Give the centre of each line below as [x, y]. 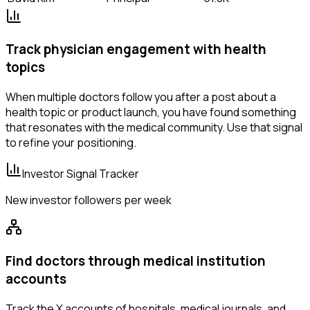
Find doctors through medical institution [136, 261]
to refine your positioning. [71, 143]
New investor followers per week [89, 200]
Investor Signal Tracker [81, 174]
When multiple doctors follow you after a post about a [141, 97]
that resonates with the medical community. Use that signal [154, 128]
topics [25, 67]
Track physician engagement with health [136, 49]
